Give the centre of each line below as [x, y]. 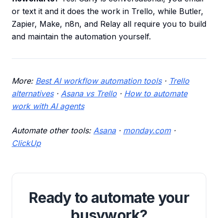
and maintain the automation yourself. [81, 37]
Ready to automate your [109, 198]
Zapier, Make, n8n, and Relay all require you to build [109, 24]
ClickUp [26, 143]
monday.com [147, 131]
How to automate [156, 94]
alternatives [33, 94]
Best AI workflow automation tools [99, 81]
